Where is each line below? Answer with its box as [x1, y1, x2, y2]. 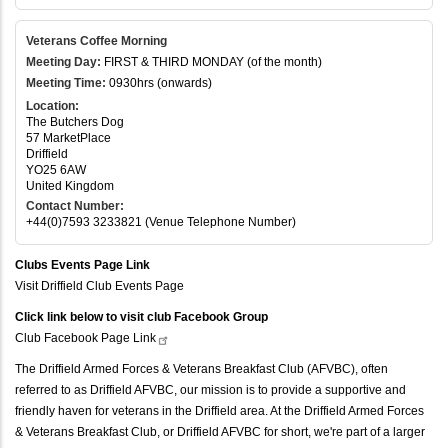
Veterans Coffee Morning [26, 33, 167, 48]
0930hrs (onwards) [106, 75, 212, 90]
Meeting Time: [26, 75, 106, 90]
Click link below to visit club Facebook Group [15, 309, 268, 324]
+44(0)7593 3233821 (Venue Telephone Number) [26, 214, 296, 229]
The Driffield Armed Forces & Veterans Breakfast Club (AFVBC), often [15, 361, 388, 376]
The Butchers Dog [26, 114, 124, 129]
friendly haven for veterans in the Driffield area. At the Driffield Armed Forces [15, 403, 424, 418]
